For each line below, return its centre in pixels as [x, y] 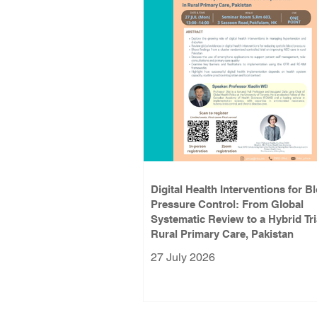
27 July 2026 [183, 257]
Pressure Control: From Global [227, 204]
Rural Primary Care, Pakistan [222, 234]
